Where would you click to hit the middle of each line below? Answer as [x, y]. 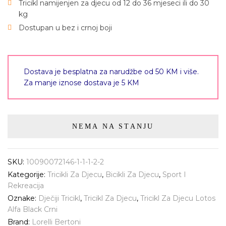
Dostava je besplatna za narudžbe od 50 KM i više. [111, 72]
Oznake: [23, 198]
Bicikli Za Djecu [132, 175]
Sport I [174, 175]
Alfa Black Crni [33, 209]
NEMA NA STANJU [113, 126]
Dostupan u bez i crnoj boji [65, 28]
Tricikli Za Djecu [75, 175]
